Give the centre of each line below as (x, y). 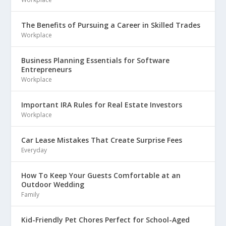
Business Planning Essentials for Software (96, 61)
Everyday (34, 150)
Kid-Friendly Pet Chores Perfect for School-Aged (106, 220)
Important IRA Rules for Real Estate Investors (102, 105)
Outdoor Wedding (53, 185)
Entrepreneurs (47, 70)
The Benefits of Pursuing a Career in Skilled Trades (111, 25)
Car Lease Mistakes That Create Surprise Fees (102, 140)
